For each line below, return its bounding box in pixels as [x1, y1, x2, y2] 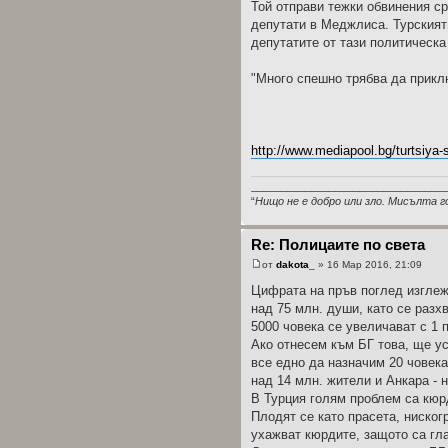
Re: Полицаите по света [251, 236, 425, 254]
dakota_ [276, 258, 315, 270]
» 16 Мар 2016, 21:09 [315, 258, 422, 270]
